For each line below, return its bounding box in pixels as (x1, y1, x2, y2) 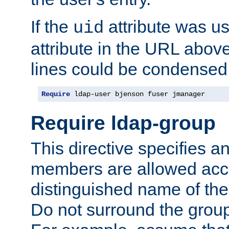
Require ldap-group (31, 112, 216, 134)
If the (31, 16, 73, 36)
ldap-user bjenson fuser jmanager (70, 89, 205, 98)
